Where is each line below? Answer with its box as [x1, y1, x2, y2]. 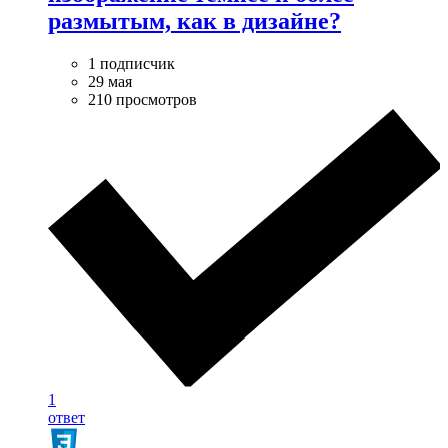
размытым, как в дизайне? [48, 7, 341, 34]
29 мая [88, 72, 132, 90]
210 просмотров [88, 90, 197, 108]
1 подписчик [88, 54, 175, 72]
